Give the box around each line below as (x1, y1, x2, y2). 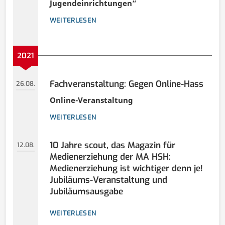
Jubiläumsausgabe (49, 186, 123, 198)
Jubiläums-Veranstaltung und (49, 174, 167, 186)
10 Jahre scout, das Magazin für (49, 140, 175, 152)
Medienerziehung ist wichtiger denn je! (49, 163, 203, 175)
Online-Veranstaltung (49, 95, 133, 105)
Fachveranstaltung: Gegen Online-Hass (49, 78, 203, 90)
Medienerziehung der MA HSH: (49, 151, 171, 163)
